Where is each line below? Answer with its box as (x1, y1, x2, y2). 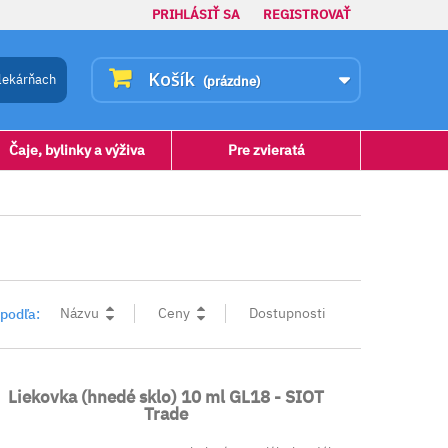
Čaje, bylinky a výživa (9, 141, 146, 159)
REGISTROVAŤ (263, 6, 351, 23)
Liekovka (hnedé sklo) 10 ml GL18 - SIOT (7, 386, 324, 408)
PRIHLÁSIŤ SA (152, 6, 240, 23)
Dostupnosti (249, 304, 326, 322)
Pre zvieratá (227, 141, 305, 159)
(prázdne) (203, 73, 260, 90)
